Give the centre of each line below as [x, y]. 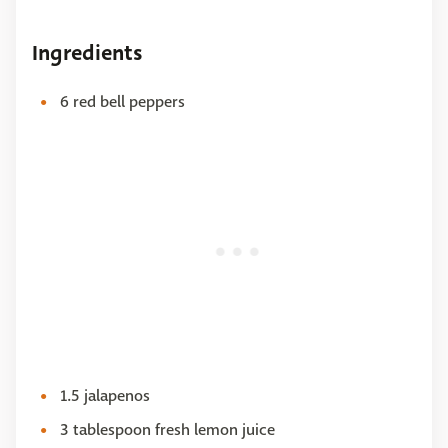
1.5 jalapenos [105, 395]
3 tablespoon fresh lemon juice [167, 429]
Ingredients [87, 52]
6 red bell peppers [122, 101]
